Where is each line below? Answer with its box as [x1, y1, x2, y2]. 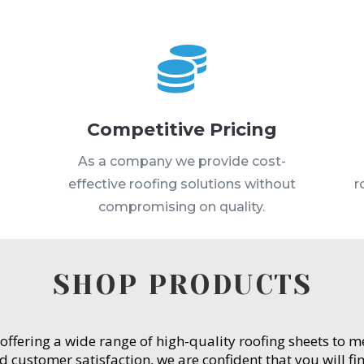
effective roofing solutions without [67, 176, 296, 193]
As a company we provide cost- [77, 154, 286, 170]
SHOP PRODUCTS [52, 269, 312, 301]
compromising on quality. [98, 199, 266, 215]
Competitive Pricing [86, 119, 277, 141]
